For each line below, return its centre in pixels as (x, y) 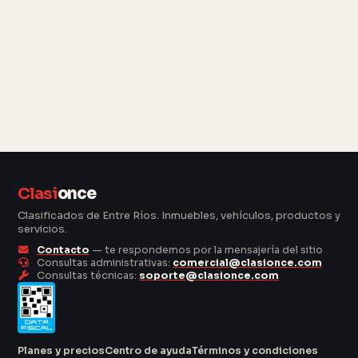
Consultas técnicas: (87, 275)
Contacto (63, 250)
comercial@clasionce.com (247, 263)
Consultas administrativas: (103, 263)
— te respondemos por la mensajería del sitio (206, 250)
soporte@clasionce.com (209, 275)
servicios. (42, 229)
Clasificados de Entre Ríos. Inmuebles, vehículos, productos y (179, 215)
